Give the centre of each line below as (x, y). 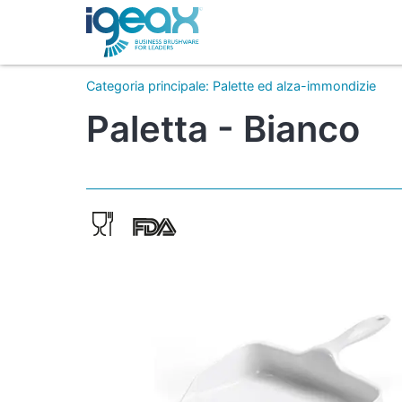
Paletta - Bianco (223, 128)
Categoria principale (146, 86)
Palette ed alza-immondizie (294, 86)
